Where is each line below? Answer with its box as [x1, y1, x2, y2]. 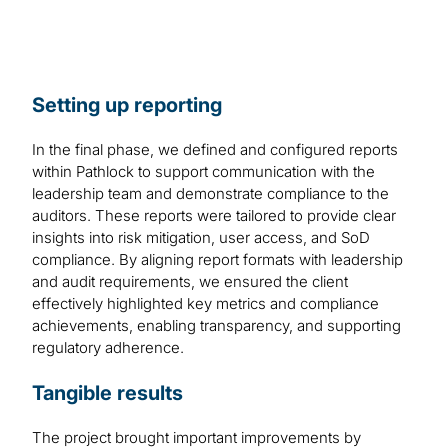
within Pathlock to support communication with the [32, 162, 375, 182]
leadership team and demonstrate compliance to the [32, 184, 389, 204]
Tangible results [32, 381, 183, 406]
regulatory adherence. [32, 338, 184, 358]
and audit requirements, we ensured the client [32, 272, 348, 292]
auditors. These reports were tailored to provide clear [32, 206, 396, 226]
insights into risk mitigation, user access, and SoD [32, 228, 370, 248]
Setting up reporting [32, 93, 222, 118]
